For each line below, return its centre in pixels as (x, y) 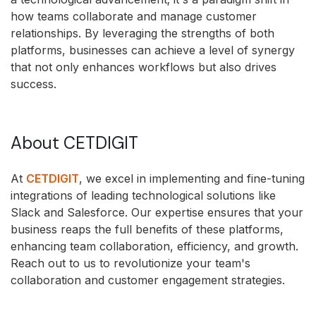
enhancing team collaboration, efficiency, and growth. (154, 247)
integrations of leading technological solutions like (143, 196)
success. (34, 84)
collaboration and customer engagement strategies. (148, 280)
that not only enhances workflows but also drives (144, 67)
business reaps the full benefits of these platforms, (147, 230)
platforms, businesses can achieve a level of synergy (153, 50)
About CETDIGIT (74, 142)
